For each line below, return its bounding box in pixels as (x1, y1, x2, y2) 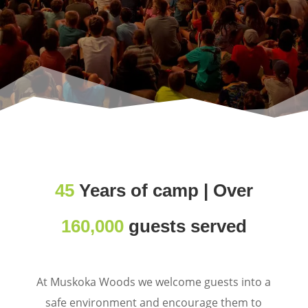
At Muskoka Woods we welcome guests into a (36, 274, 272, 290)
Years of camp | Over (74, 180, 253, 201)
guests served (123, 216, 247, 237)
